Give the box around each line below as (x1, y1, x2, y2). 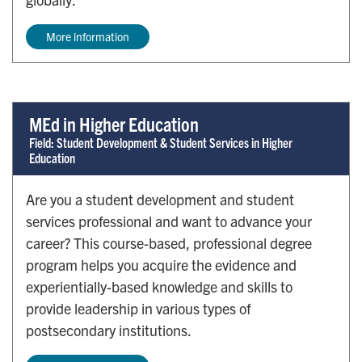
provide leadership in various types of (26, 298, 250, 318)
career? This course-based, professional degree (26, 233, 312, 252)
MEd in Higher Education (29, 111, 199, 136)
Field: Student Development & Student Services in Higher (29, 133, 293, 150)
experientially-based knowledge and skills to (26, 276, 293, 296)
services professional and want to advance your (26, 211, 312, 230)
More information (46, 28, 129, 44)
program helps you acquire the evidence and (26, 255, 297, 274)
